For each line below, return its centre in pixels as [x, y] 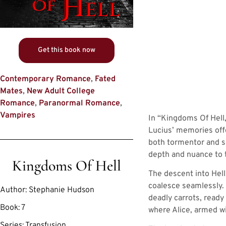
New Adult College [61, 92]
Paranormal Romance [79, 104]
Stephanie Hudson [62, 190]
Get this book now [67, 50]
